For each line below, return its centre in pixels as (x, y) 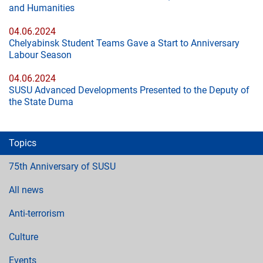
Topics (23, 143)
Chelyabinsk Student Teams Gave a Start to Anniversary (124, 43)
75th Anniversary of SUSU (62, 166)
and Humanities (42, 8)
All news (26, 190)
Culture (23, 237)
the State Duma (41, 102)
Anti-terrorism (37, 213)
